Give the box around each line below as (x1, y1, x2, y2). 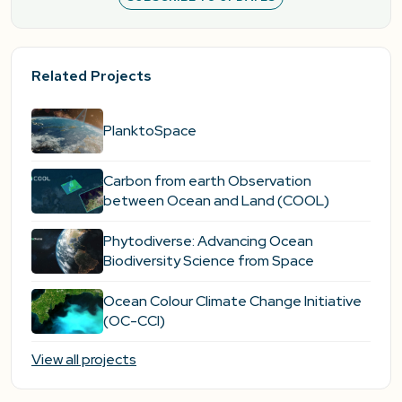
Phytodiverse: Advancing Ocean (103, 232, 313, 251)
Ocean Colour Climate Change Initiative (103, 292, 362, 311)
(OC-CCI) (103, 311, 165, 331)
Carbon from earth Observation (103, 171, 311, 191)
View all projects (31, 350, 136, 370)
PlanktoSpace (103, 121, 197, 141)
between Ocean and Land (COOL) (103, 191, 329, 211)
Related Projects (31, 66, 152, 86)
